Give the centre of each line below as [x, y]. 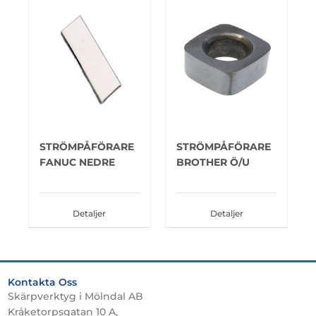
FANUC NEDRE [77, 162]
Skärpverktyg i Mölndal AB [76, 296]
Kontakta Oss [43, 282]
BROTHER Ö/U [213, 162]
